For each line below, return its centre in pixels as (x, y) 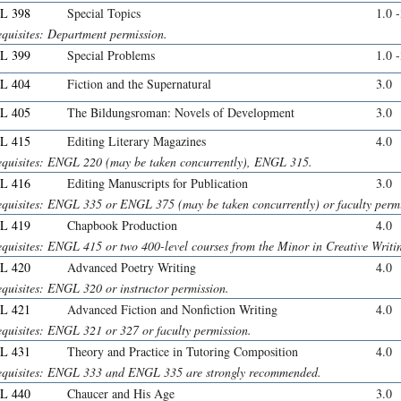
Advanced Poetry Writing (132, 268)
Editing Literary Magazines (137, 141)
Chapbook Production (122, 226)
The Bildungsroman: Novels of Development (181, 113)
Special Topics (104, 13)
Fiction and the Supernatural (139, 84)
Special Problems (111, 55)
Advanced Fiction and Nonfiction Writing (172, 310)
